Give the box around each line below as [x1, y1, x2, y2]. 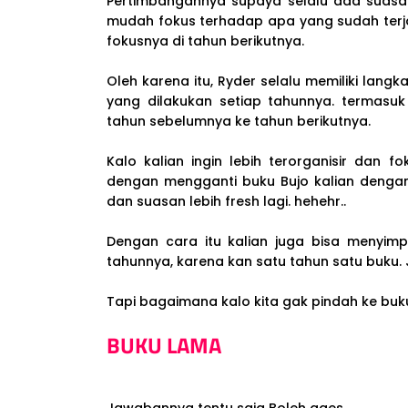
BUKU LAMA [107, 329, 226, 362]
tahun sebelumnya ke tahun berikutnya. [107, 112, 374, 130]
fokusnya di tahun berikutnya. [107, 32, 308, 50]
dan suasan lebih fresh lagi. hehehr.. [107, 192, 350, 210]
